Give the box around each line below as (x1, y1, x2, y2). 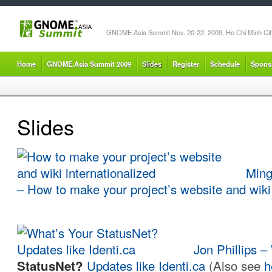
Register (172, 59, 199, 69)
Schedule (210, 59, 240, 69)
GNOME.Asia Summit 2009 (47, 59, 131, 69)
